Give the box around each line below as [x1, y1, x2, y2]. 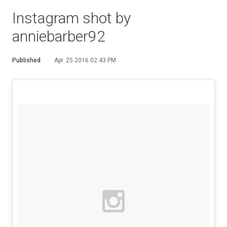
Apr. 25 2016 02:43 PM [54, 57, 116, 64]
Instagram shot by [12, 9, 131, 27]
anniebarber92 [12, 27, 105, 45]
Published [12, 57, 41, 64]
